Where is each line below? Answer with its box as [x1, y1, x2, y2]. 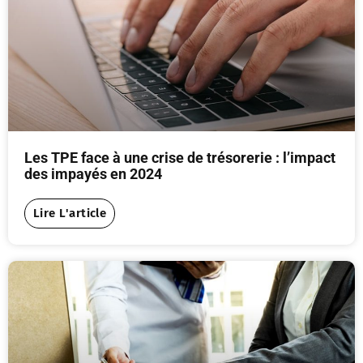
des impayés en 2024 [24, 164, 162, 182]
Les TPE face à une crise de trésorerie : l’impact [24, 148, 335, 166]
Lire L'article [33, 205, 107, 220]
